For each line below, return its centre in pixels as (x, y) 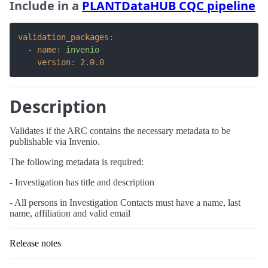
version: (56, 62)
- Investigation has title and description (82, 182)
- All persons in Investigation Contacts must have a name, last (125, 202)
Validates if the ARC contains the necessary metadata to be (120, 131)
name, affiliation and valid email (70, 213)
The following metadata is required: (77, 162)
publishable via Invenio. (55, 141)
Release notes (35, 243)
